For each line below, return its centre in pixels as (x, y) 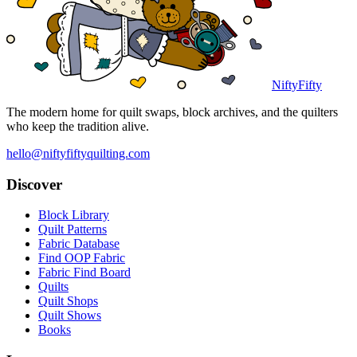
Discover (34, 184)
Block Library (74, 215)
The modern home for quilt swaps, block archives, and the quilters (172, 112)
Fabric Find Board (84, 273)
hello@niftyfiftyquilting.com (78, 153)
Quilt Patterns (73, 229)
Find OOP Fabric (82, 258)
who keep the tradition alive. (78, 126)
